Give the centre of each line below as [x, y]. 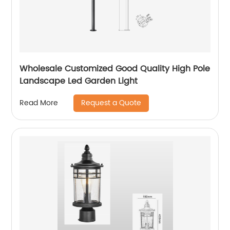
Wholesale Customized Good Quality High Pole [115, 69]
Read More [39, 103]
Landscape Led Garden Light [79, 81]
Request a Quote [111, 103]
